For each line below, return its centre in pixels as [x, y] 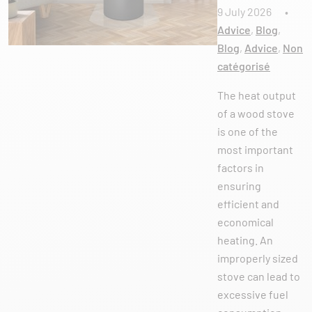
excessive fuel [253, 294]
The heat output [257, 95]
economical [245, 222]
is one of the [248, 131]
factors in [241, 167]
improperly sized [258, 258]
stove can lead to [259, 276]
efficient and [248, 204]
